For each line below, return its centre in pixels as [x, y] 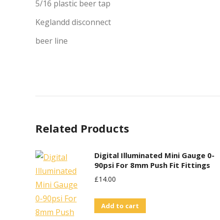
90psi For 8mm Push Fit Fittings [152, 165]
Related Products [82, 128]
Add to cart [120, 206]
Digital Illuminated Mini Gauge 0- [154, 155]
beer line [52, 41]
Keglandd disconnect [73, 22]
